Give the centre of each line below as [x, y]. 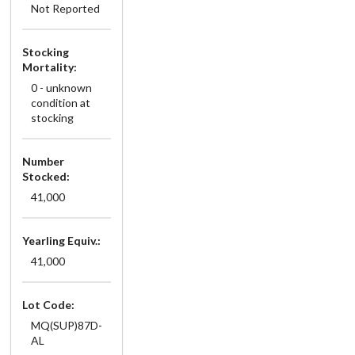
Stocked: [46, 176]
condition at [60, 102]
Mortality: [50, 67]
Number [43, 161]
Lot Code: [48, 304]
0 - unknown [61, 87]
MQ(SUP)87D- [66, 325]
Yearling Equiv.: [61, 240]
